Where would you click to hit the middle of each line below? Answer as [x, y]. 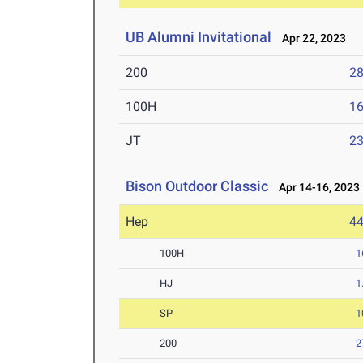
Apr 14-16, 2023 [316, 188]
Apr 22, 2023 [311, 38]
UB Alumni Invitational [201, 37]
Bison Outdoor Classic [197, 186]
